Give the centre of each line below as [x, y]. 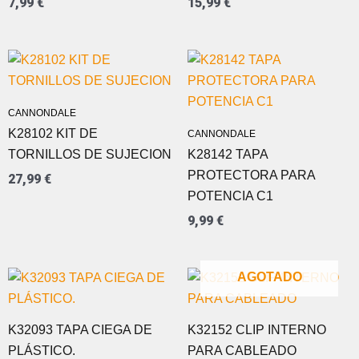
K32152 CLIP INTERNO [257, 329]
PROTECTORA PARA [251, 175]
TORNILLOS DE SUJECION [90, 154]
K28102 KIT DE [53, 133]
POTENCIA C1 [230, 196]
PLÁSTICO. [42, 350]
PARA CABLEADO [242, 350]
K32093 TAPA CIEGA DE [80, 329]
